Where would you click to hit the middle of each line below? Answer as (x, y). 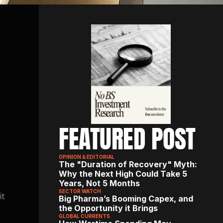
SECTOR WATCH (80, 191)
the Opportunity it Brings (108, 208)
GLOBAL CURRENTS (84, 216)
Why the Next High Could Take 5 (123, 174)
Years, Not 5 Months (99, 183)
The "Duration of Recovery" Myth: (128, 164)
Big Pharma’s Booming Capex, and (126, 199)
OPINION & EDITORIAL (87, 157)
